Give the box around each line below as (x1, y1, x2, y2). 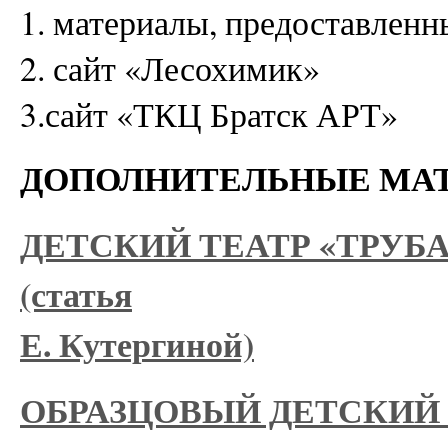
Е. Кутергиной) (20, 318, 254, 369)
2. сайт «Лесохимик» (20, 44, 320, 91)
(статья (20, 268, 132, 319)
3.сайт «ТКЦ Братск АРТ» (20, 90, 398, 137)
